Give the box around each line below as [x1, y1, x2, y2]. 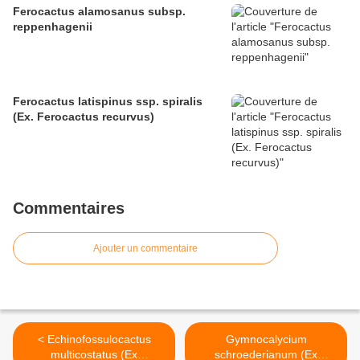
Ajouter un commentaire [93, 243, 198, 255]
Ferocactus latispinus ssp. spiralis [13, 95, 202, 108]
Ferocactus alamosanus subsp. [13, 5, 186, 18]
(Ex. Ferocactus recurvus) [13, 110, 154, 124]
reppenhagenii [13, 20, 92, 34]
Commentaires [13, 199, 125, 218]
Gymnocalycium [225, 333, 307, 346]
